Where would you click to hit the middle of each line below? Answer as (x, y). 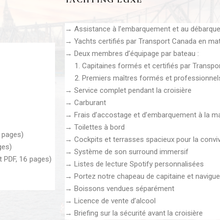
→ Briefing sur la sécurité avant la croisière (134, 213)
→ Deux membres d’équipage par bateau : (132, 53)
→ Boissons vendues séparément (120, 188)
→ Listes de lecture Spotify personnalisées (134, 164)
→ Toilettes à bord (95, 127)
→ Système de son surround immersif (127, 151)
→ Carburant (85, 102)
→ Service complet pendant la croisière (128, 90)
